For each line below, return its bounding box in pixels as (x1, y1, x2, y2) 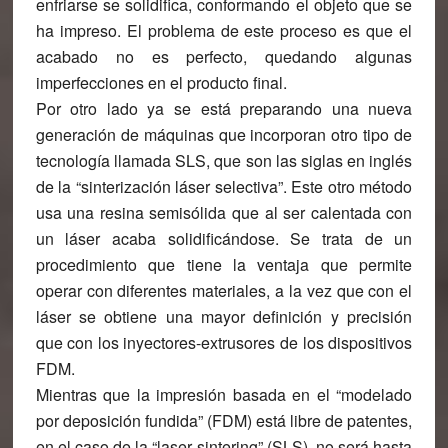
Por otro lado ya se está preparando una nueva (35, 97, 413, 120)
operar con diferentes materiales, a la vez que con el (35, 279, 413, 302)
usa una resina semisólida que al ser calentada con (35, 201, 413, 224)
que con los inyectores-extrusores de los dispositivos (35, 331, 413, 354)
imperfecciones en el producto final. (35, 71, 287, 94)
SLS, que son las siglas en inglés (175, 149, 413, 172)
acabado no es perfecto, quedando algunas (35, 45, 413, 68)
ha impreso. (35, 19, 121, 42)
